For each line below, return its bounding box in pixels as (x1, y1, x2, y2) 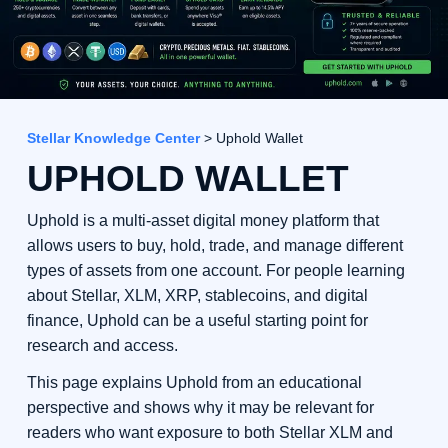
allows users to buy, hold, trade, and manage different (26, 237, 403, 255)
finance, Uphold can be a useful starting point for (26, 312, 368, 330)
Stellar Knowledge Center (26, 130, 200, 147)
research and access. (26, 337, 178, 355)
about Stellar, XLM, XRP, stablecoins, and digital (26, 287, 368, 305)
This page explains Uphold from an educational (26, 374, 362, 392)
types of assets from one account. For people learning (26, 262, 405, 280)
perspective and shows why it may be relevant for (26, 399, 374, 417)
